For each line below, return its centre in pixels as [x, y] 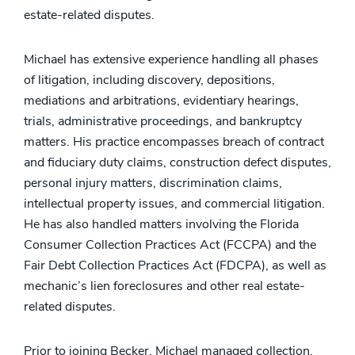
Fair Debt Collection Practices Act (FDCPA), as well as [175, 265]
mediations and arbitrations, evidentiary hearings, [161, 100]
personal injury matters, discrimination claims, [153, 183]
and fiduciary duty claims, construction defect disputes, [177, 162]
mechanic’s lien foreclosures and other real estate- [164, 286]
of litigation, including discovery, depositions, [149, 80]
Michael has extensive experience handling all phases [171, 59]
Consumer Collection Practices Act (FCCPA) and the [170, 244]
